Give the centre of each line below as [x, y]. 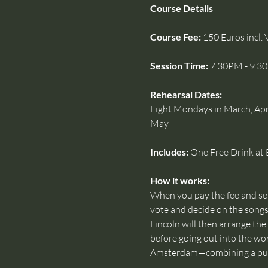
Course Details [181, 8]
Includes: [169, 151]
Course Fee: [176, 36]
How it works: [180, 180]
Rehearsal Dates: [186, 94]
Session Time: [180, 65]
